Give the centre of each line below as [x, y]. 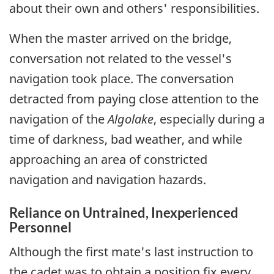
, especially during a [209, 119]
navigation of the [58, 119]
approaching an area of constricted [108, 159]
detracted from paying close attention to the [134, 98]
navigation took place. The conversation [121, 78]
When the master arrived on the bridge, [120, 38]
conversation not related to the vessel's [120, 58]
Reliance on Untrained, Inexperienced [124, 212]
